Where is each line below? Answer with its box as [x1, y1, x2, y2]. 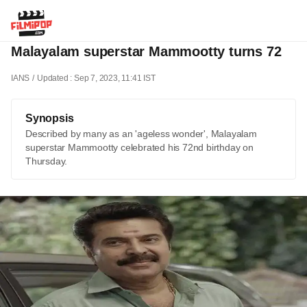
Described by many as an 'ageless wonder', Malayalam [25, 128, 257, 140]
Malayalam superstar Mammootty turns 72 [11, 44, 282, 60]
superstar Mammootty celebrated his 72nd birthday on [25, 142, 254, 153]
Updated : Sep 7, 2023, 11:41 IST [37, 73, 156, 84]
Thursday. [25, 156, 68, 167]
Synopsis [25, 112, 74, 125]
